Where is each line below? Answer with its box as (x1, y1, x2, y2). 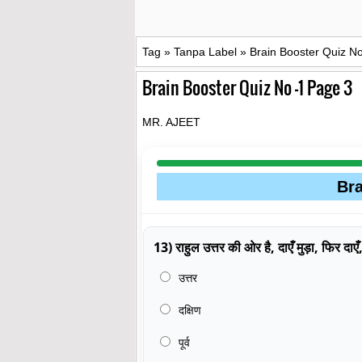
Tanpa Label (174, 44, 237, 58)
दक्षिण (175, 301, 201, 318)
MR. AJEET (142, 115, 200, 128)
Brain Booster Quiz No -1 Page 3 (142, 73, 352, 100)
